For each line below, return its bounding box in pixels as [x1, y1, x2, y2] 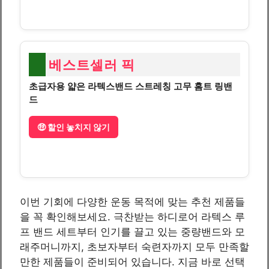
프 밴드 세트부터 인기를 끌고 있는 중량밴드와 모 [20, 225, 245, 238]
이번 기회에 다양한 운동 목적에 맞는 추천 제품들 [20, 195, 245, 208]
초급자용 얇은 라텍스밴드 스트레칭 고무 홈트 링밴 [29, 80, 232, 92]
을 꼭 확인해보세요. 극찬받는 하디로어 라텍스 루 [20, 210, 245, 223]
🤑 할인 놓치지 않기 [37, 121, 110, 132]
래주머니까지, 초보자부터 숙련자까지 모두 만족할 [20, 240, 249, 253]
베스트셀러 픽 [49, 56, 135, 73]
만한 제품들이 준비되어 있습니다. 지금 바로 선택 [20, 255, 245, 268]
